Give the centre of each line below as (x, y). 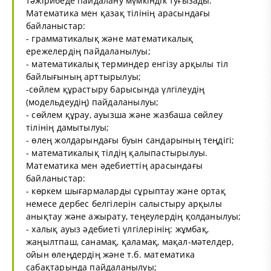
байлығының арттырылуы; (84, 76)
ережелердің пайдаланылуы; (88, 51)
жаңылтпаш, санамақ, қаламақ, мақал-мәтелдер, (130, 241)
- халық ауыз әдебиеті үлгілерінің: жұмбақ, (118, 229)
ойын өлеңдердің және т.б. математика (110, 254)
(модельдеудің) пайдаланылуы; (93, 102)
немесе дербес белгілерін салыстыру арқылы (124, 203)
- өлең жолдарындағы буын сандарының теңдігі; (130, 140)
